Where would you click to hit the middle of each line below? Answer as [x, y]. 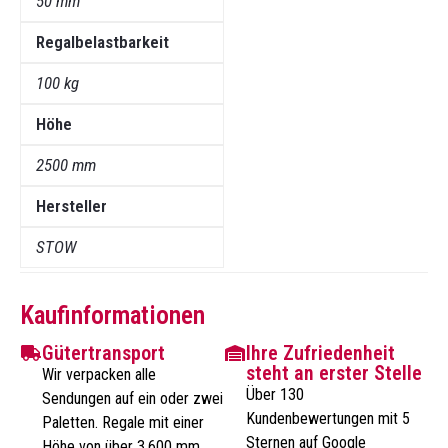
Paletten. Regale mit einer [123, 422]
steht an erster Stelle [334, 372]
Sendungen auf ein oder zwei [133, 398]
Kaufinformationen [112, 315]
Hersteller [71, 206]
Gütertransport [104, 352]
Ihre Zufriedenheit [321, 352]
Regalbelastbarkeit [102, 42]
